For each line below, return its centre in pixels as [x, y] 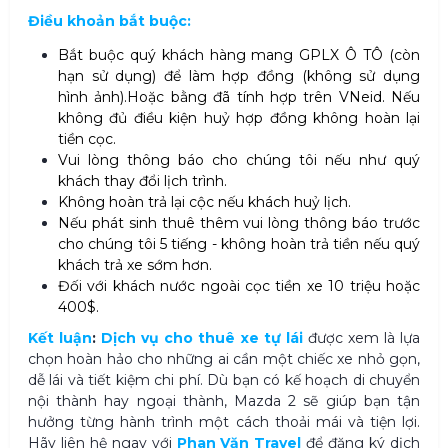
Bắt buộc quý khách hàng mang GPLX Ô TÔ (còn [239, 55]
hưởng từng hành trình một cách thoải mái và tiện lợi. [224, 422]
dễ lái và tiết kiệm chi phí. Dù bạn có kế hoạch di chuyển [224, 380]
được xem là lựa [364, 338]
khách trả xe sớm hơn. [135, 265]
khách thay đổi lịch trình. [142, 181]
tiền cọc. [87, 139]
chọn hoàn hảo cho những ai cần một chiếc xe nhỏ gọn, [224, 359]
